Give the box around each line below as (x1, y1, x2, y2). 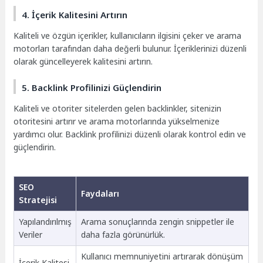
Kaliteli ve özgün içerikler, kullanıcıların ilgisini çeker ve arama (14, 29, 242, 41)
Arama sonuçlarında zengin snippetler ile (80, 215, 234, 227)
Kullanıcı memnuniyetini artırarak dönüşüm (80, 250, 243, 262)
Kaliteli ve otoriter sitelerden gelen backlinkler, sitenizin (14, 103, 222, 114)
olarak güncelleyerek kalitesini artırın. (14, 55, 153, 67)
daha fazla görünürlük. (80, 228, 165, 240)
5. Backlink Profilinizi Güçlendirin (22, 82, 162, 94)
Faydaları (80, 187, 119, 199)
